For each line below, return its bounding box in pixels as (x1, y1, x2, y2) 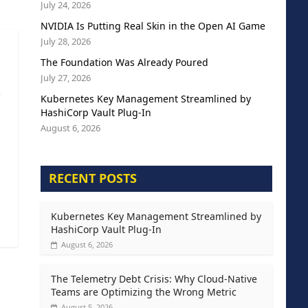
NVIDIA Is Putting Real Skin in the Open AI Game (40, 19, 265, 32)
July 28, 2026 (40, 34, 91, 47)
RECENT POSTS (48, 169, 137, 186)
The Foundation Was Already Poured (40, 55, 208, 69)
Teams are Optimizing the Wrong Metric (50, 285, 236, 298)
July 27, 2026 (40, 71, 91, 84)
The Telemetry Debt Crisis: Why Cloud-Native (50, 272, 257, 285)
